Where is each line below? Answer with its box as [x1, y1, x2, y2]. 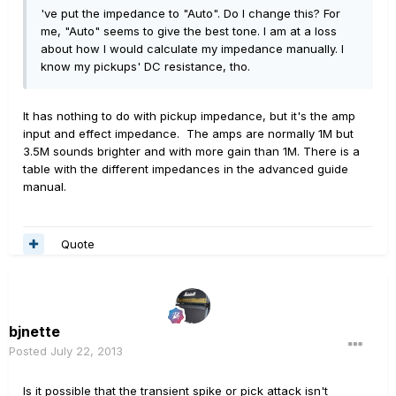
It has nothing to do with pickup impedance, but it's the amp [23, 109, 355, 123]
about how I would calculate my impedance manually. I [41, 42, 344, 56]
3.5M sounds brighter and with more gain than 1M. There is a [23, 144, 360, 158]
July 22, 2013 [50, 344, 123, 358]
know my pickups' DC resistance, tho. [41, 59, 254, 73]
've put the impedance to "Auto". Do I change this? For [41, 6, 340, 20]
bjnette [9, 323, 60, 340]
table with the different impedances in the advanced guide [23, 162, 348, 176]
